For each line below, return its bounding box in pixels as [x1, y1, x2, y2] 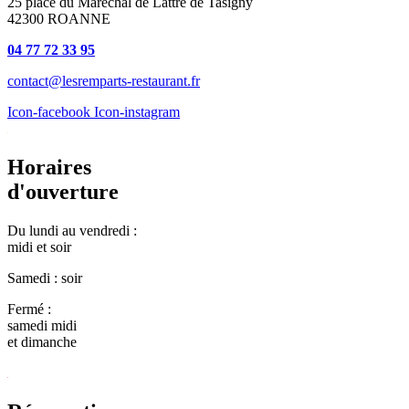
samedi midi [7, 318, 77, 334]
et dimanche [7, 334, 77, 351]
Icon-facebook [7, 104, 90, 121]
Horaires [7, 155, 91, 180]
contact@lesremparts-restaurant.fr [7, 73, 200, 89]
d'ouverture [7, 180, 119, 204]
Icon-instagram [94, 104, 180, 121]
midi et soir [7, 239, 71, 256]
